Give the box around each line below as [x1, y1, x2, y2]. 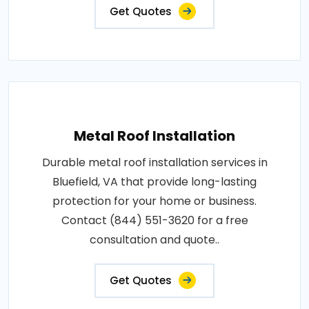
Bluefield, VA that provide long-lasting [52, 173, 257, 190]
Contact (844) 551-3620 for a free [61, 212, 248, 228]
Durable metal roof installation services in [41, 154, 268, 170]
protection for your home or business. [52, 192, 257, 209]
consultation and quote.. [90, 231, 219, 248]
